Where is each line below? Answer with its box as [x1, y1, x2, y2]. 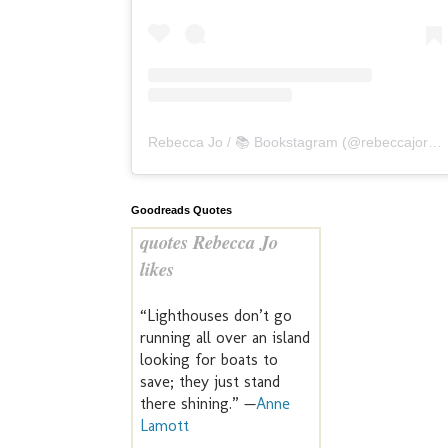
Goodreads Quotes [131, 204, 232, 217]
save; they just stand [140, 372, 280, 392]
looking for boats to [140, 350, 278, 370]
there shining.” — [140, 394, 256, 414]
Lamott [140, 416, 189, 436]
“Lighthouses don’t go [140, 306, 292, 326]
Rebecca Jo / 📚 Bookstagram [148, 134, 338, 151]
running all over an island [140, 328, 310, 348]
